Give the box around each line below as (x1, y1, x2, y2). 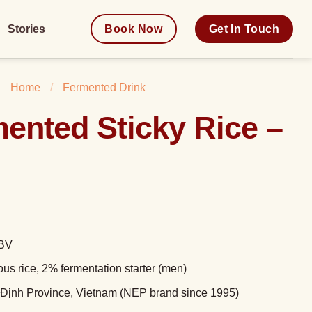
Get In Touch (208, 23, 280, 35)
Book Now (104, 23, 163, 35)
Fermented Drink (63, 81, 146, 93)
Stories (8, 22, 45, 35)
